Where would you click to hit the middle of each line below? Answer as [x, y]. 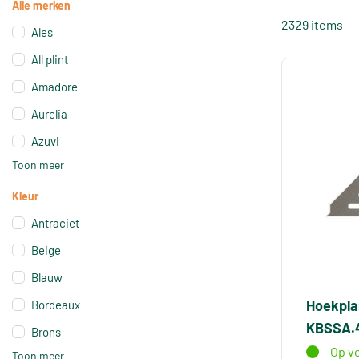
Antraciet [55, 223]
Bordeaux [56, 305]
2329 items [312, 24]
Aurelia [49, 114]
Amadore [54, 87]
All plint [50, 60]
